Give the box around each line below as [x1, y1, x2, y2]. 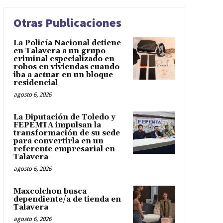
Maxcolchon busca [13, 186, 87, 196]
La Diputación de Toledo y [13, 112, 115, 122]
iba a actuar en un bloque [13, 70, 113, 80]
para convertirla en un [13, 136, 104, 146]
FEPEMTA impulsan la [13, 120, 101, 130]
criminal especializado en [13, 54, 114, 64]
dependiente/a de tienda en [13, 194, 121, 204]
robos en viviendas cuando [13, 62, 119, 72]
